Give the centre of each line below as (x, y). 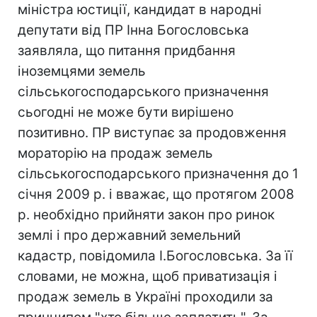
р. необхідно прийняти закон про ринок (146, 215)
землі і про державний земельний (129, 235)
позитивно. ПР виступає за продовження (152, 133)
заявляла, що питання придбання (127, 51)
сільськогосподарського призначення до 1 (158, 174)
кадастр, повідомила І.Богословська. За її (155, 256)
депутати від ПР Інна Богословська (133, 30)
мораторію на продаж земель (115, 153)
